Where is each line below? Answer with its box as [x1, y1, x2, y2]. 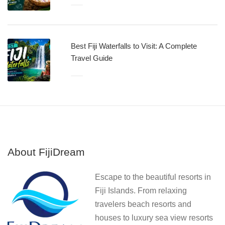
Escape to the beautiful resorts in [95, 172, 211, 181]
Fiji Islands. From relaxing [95, 186, 187, 195]
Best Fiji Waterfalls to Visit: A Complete [71, 41, 197, 50]
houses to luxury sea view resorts [95, 213, 213, 222]
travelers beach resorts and [95, 199, 191, 208]
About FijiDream [8, 146, 85, 158]
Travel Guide [71, 53, 113, 62]
